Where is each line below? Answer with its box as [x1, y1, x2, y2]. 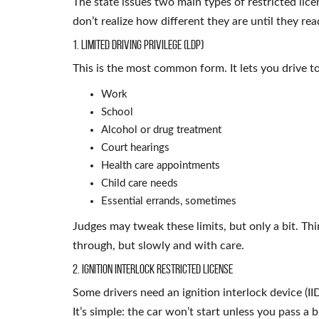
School [101, 106, 133, 117]
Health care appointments [101, 159, 220, 171]
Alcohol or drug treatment [101, 124, 221, 135]
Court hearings [101, 142, 169, 153]
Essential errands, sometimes [101, 195, 236, 206]
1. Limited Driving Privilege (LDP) [73, 37, 204, 52]
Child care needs [101, 177, 178, 189]
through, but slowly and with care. [73, 239, 244, 251]
